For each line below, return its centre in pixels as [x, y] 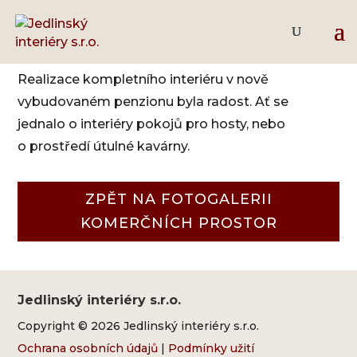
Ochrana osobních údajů [88, 348]
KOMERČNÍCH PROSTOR [178, 224]
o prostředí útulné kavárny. [104, 146]
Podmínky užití [212, 348]
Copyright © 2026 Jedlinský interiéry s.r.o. [139, 326]
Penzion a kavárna [178, 40]
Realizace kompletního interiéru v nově [143, 79]
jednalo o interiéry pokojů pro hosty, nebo [152, 124]
